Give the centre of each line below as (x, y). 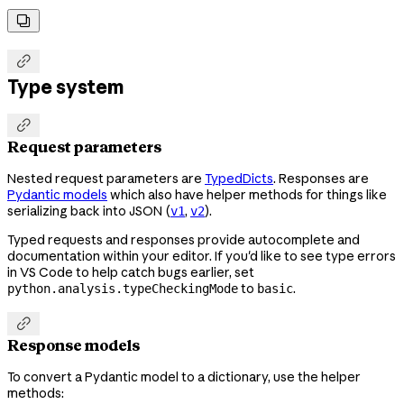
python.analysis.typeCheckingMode (123, 289)
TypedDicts (239, 179)
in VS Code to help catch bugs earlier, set (131, 273)
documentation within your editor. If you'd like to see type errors (202, 257)
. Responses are (321, 179)
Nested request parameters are (106, 179)
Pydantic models (57, 195)
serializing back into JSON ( (89, 211)
